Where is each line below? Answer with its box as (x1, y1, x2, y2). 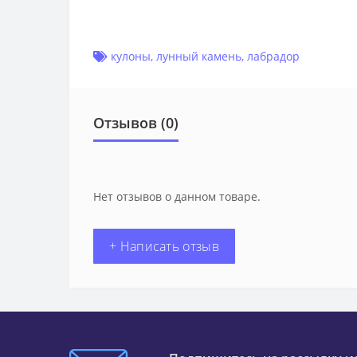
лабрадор (247, 49, 300, 65)
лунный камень (156, 49, 241, 65)
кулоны (111, 49, 151, 65)
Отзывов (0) (93, 113, 178, 133)
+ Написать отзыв (109, 237, 219, 256)
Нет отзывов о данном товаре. (93, 189, 261, 205)
